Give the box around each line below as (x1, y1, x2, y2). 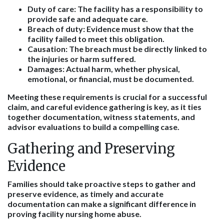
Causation (27, 44, 65, 53)
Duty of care (27, 4, 74, 13)
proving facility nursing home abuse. (7, 209, 141, 218)
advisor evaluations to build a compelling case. (7, 122, 179, 131)
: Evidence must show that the (83, 24, 193, 33)
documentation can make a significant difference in (7, 199, 196, 208)
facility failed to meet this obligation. (27, 34, 164, 43)
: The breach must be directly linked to (65, 44, 207, 53)
